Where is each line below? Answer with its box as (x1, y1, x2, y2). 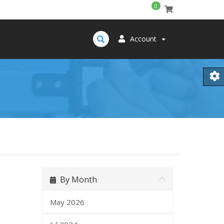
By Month (55, 173, 97, 185)
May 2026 (49, 197, 84, 207)
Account (130, 34, 156, 43)
